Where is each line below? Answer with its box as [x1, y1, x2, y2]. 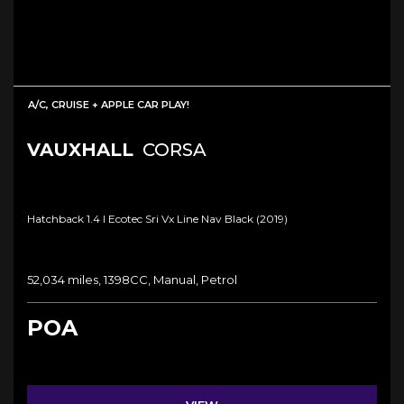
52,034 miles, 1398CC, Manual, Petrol [27, 271, 237, 287]
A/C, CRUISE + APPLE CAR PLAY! [28, 97, 189, 111]
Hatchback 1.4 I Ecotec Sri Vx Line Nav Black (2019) [27, 211, 288, 225]
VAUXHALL [27, 138, 133, 161]
